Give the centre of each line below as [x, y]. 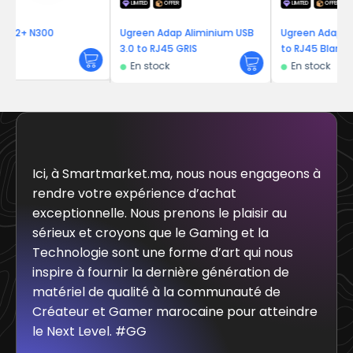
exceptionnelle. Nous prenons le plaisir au [160, 213]
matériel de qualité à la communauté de [156, 292]
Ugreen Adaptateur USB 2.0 [266, 33]
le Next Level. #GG [89, 331]
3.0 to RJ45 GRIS [78, 49]
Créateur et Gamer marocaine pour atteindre [175, 311]
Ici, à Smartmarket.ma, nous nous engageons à [176, 173]
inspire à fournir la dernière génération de [161, 272]
